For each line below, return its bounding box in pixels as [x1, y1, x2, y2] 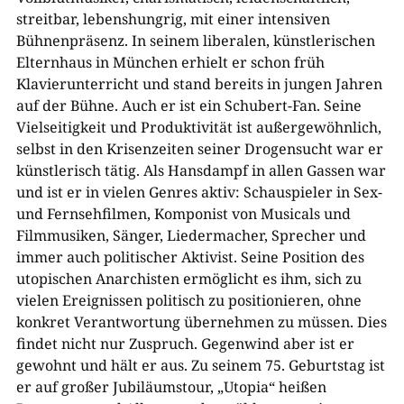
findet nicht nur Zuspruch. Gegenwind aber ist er [15, 333, 354, 353]
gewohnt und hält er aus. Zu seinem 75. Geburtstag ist [15, 354, 385, 375]
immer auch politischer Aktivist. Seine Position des [15, 246, 364, 267]
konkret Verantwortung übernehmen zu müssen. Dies [15, 311, 387, 332]
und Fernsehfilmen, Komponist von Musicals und [15, 203, 351, 224]
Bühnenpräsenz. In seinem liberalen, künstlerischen [15, 30, 375, 50]
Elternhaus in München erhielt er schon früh [15, 51, 325, 72]
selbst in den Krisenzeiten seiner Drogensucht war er [15, 138, 383, 159]
